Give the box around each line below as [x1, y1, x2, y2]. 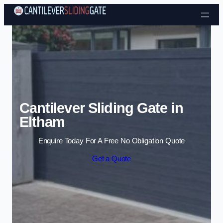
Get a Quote [92, 154, 131, 163]
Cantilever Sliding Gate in [19, 100, 183, 116]
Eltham [19, 113, 65, 130]
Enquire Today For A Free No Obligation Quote [38, 137, 185, 145]
